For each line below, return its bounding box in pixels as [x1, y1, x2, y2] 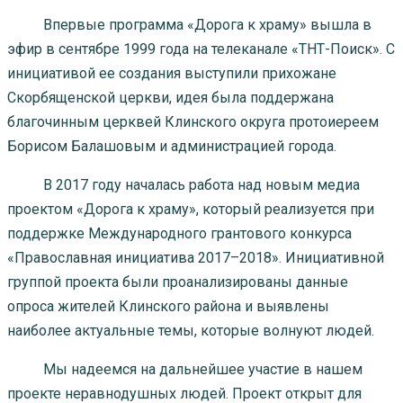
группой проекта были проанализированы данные [7, 273, 348, 291]
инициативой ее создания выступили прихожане [7, 64, 336, 82]
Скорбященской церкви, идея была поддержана [7, 88, 334, 106]
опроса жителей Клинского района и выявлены [7, 297, 329, 315]
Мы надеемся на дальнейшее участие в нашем [7, 360, 363, 378]
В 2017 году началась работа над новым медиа [7, 175, 360, 193]
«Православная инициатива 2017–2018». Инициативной [7, 248, 384, 266]
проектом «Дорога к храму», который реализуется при [7, 200, 374, 218]
